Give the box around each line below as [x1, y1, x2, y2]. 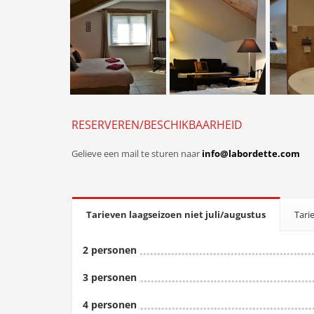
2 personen [83, 243, 137, 257]
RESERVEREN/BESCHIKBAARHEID [71, 116, 243, 132]
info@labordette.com [200, 146, 300, 160]
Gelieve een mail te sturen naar [71, 146, 200, 160]
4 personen [83, 297, 137, 311]
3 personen [83, 270, 137, 284]
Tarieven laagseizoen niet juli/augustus [86, 207, 266, 221]
